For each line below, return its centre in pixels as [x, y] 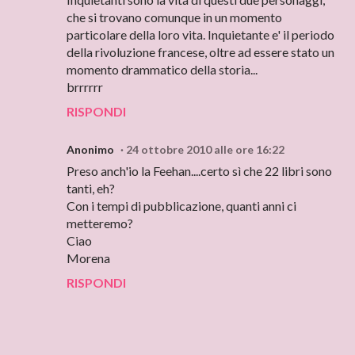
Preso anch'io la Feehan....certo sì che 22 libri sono [199, 171]
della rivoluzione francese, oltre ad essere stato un [200, 52]
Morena [88, 258]
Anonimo [90, 149]
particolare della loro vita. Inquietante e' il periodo [200, 34]
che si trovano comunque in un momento [174, 17]
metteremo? [100, 223]
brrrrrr [85, 87]
